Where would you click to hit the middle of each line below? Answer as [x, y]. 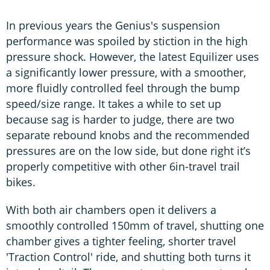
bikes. [21, 182]
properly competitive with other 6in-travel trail [123, 166]
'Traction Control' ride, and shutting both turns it [128, 256]
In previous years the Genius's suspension [113, 25]
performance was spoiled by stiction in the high [127, 41]
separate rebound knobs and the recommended [128, 135]
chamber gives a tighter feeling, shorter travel [121, 241]
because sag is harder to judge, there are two [120, 119]
